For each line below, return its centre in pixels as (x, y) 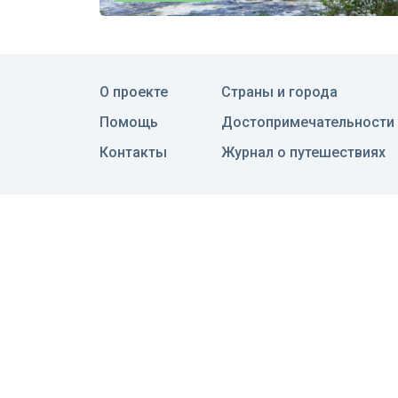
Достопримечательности (308, 122)
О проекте (134, 92)
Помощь (129, 122)
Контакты (133, 152)
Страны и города (279, 92)
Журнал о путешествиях (303, 152)
